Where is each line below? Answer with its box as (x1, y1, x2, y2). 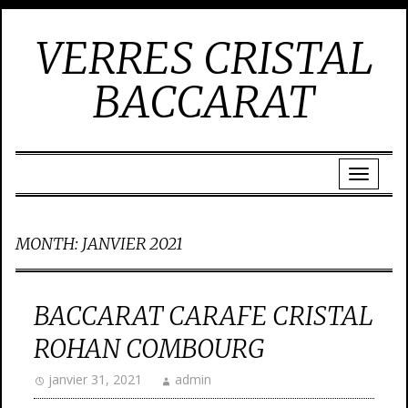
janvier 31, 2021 (48, 371, 142, 388)
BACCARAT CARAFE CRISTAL (34, 300, 373, 332)
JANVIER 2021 (82, 233, 183, 254)
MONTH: (15, 233, 82, 254)
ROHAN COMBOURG (34, 332, 265, 365)
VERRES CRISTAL (35, 31, 373, 86)
